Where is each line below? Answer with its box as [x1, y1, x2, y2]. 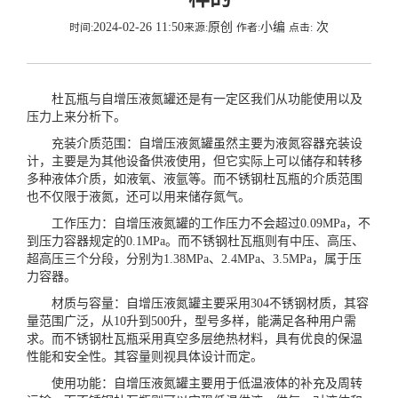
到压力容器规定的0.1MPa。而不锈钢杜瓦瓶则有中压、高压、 [27, 235, 364, 248]
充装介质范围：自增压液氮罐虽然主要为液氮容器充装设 [27, 137, 362, 150]
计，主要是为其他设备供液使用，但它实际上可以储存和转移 [27, 155, 362, 168]
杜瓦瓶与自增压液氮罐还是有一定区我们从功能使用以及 [27, 92, 362, 106]
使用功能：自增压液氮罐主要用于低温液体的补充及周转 [27, 377, 362, 390]
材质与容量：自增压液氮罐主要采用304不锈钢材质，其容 [27, 297, 369, 310]
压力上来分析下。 [27, 110, 126, 123]
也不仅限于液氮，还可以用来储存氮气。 [27, 190, 251, 203]
